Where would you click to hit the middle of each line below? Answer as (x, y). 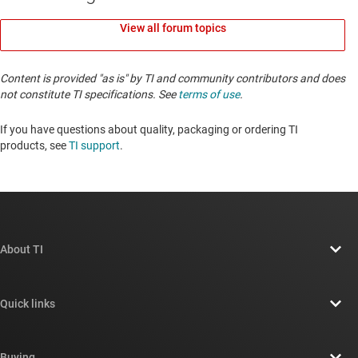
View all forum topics (173, 28)
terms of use (209, 95)
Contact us (59, 340)
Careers (51, 321)
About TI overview (76, 286)
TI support (94, 146)
